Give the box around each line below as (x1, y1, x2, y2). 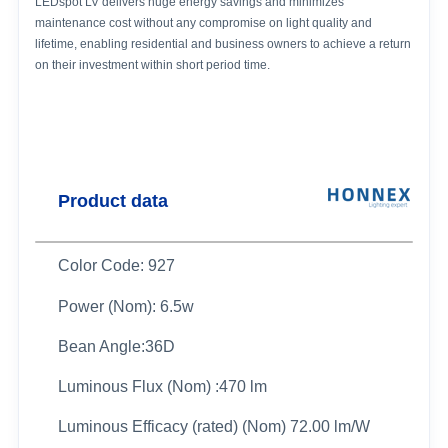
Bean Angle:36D (57, 337, 175, 355)
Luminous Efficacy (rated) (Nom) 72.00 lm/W (57, 417, 370, 435)
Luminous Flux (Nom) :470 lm (57, 377, 267, 395)
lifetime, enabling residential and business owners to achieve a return (35, 36, 412, 51)
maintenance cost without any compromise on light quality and (35, 15, 373, 30)
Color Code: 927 (57, 256, 175, 274)
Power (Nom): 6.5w (57, 297, 194, 315)
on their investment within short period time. (35, 57, 271, 72)
